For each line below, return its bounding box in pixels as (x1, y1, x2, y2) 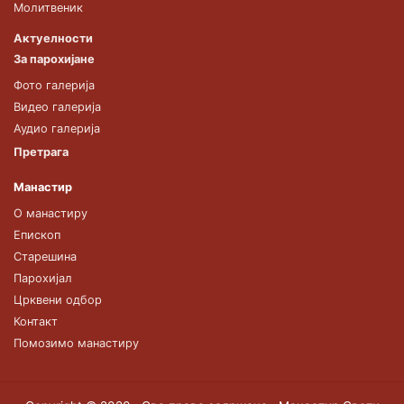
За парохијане (14, 51, 95, 66)
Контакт (14, 314, 58, 328)
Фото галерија (14, 78, 95, 92)
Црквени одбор (14, 292, 102, 307)
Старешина (14, 249, 77, 263)
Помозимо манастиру (14, 335, 139, 350)
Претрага (14, 144, 69, 159)
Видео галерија (14, 99, 101, 114)
